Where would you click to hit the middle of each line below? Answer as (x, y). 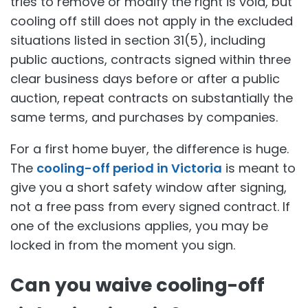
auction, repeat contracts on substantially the (152, 98)
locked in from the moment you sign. (123, 245)
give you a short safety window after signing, (148, 187)
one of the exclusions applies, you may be (139, 225)
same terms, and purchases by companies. (144, 117)
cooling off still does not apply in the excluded (152, 21)
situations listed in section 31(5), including (138, 40)
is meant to (259, 168)
